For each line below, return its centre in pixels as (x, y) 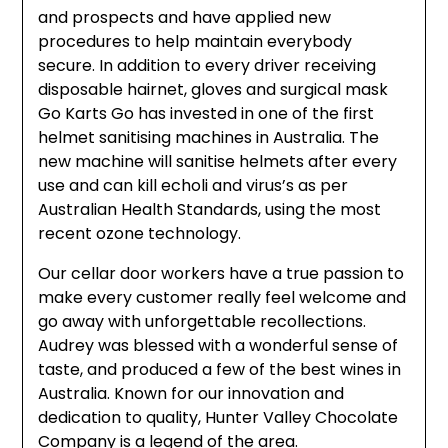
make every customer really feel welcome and (222, 298)
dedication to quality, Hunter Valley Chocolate (218, 418)
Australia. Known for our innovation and (191, 394)
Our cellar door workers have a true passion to (221, 274)
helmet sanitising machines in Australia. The (209, 138)
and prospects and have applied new (185, 18)
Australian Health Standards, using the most (210, 210)
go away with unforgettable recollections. (202, 322)
